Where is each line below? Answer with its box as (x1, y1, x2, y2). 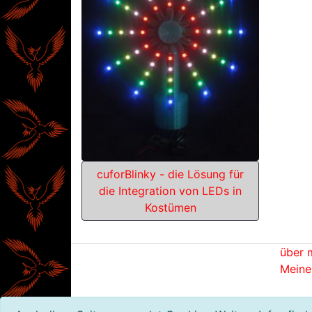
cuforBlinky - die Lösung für (97, 167, 244, 182)
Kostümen (144, 201, 196, 215)
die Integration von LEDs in (99, 184, 242, 198)
